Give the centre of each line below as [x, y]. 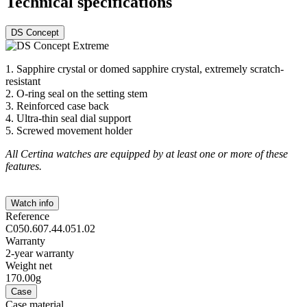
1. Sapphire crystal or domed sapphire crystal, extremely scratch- [145, 69]
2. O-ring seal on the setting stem [76, 94]
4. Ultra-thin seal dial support [68, 119]
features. [24, 167]
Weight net [29, 266]
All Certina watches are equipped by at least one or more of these [147, 154]
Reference [27, 217]
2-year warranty [40, 254]
